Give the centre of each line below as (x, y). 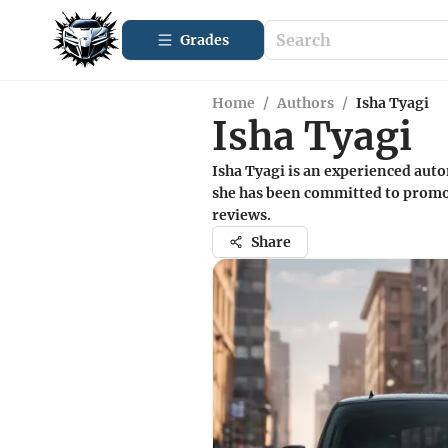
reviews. (241, 215)
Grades (204, 40)
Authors (305, 103)
